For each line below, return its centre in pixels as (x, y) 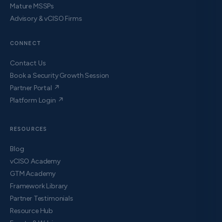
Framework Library (39, 186)
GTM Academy (33, 173)
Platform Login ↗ (37, 100)
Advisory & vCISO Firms (46, 18)
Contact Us (28, 63)
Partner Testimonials (42, 198)
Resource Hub (32, 211)
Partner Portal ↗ (35, 88)
